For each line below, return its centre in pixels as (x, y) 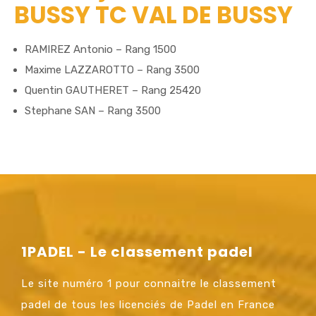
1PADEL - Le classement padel (137, 251)
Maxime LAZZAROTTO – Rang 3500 (112, 69)
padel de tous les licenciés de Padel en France (148, 304)
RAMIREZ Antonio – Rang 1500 (101, 49)
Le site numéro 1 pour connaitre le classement (149, 283)
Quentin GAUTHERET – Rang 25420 (113, 90)
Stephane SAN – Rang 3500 (93, 110)
